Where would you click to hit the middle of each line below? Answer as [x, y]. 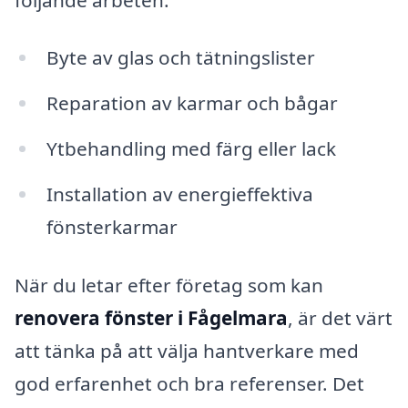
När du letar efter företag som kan [169, 285]
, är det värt [340, 317]
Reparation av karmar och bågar [192, 103]
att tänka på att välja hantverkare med [187, 350]
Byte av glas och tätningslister [180, 58]
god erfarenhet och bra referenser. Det [189, 383]
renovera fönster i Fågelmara [151, 317]
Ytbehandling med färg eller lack [191, 148]
